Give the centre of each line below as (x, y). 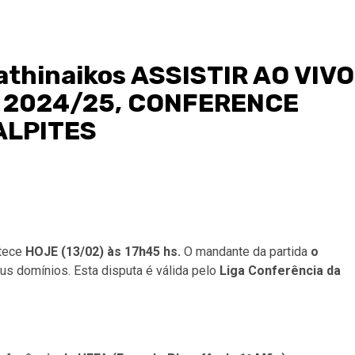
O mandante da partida (246, 252)
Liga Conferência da (280, 271)
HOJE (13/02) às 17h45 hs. (101, 252)
